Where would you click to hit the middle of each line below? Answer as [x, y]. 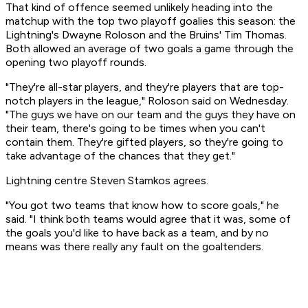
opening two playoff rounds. [76, 63]
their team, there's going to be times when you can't [135, 129]
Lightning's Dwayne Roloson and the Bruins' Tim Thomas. [146, 35]
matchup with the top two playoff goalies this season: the [151, 21]
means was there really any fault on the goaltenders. [134, 247]
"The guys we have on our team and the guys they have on [151, 115]
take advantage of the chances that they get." [120, 156]
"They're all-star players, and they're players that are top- [145, 87]
